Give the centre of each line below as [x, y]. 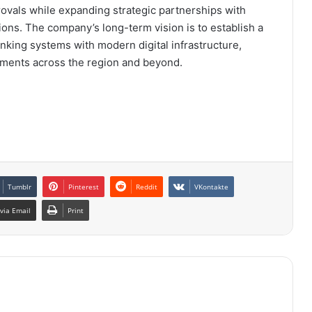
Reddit [147, 187]
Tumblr [19, 187]
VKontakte [211, 187]
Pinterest [84, 187]
